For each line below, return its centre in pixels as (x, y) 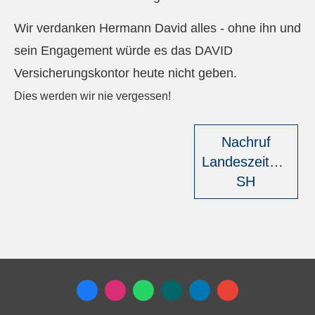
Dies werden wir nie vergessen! (92, 96)
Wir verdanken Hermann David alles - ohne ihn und (157, 28)
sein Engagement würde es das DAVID (123, 50)
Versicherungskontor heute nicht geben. (126, 73)
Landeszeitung (247, 162)
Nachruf (246, 142)
